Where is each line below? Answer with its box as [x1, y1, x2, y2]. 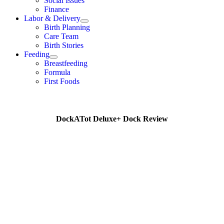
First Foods [44, 76, 79, 85]
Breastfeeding [44, 58, 87, 67]
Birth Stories [44, 40, 83, 49]
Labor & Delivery [24, 13, 80, 22]
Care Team [44, 31, 78, 40]
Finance [44, 4, 69, 13]
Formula [44, 67, 70, 76]
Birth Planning [44, 22, 90, 31]
